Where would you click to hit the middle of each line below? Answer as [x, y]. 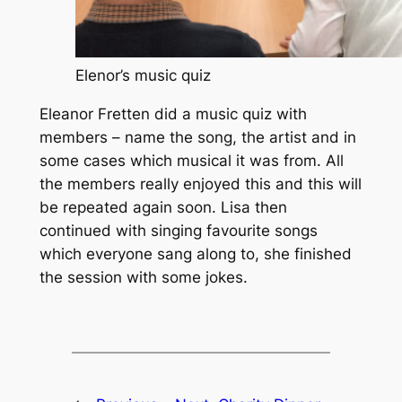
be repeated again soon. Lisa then [163, 207]
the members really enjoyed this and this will [200, 184]
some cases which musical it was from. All [191, 160]
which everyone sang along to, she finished [195, 253]
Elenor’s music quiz [143, 75]
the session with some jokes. [143, 277]
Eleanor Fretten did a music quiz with [173, 114]
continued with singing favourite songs [178, 230]
